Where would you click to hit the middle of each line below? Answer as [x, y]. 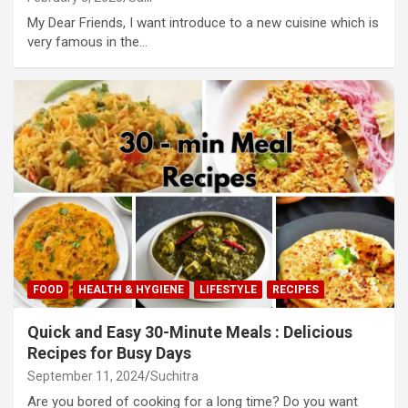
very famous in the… [87, 41]
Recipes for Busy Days [109, 353]
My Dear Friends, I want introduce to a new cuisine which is [203, 22]
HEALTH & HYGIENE [131, 290]
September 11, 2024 [86, 377]
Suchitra [174, 377]
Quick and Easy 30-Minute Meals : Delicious [190, 332]
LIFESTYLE [228, 290]
